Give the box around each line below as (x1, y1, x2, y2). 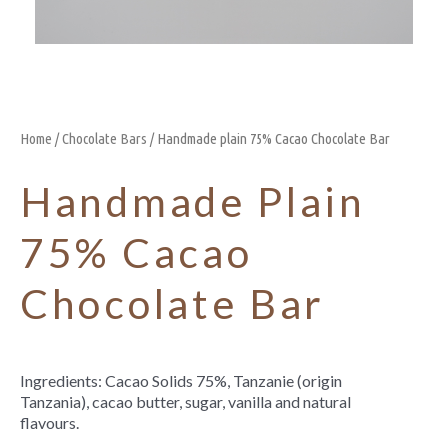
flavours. (20, 412, 79, 432)
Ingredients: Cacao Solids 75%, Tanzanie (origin (20, 370, 342, 390)
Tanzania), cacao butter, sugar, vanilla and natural (20, 391, 351, 411)
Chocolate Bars (62, 130, 147, 148)
